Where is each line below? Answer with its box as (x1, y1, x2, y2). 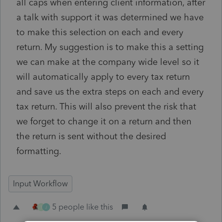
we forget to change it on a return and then (16, 115, 191, 127)
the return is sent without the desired (16, 130, 166, 142)
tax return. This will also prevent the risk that (16, 101, 196, 112)
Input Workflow (13, 178, 68, 188)
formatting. (16, 145, 64, 157)
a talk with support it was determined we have (16, 11, 204, 23)
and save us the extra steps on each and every (16, 86, 204, 97)
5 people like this (52, 202, 113, 212)
